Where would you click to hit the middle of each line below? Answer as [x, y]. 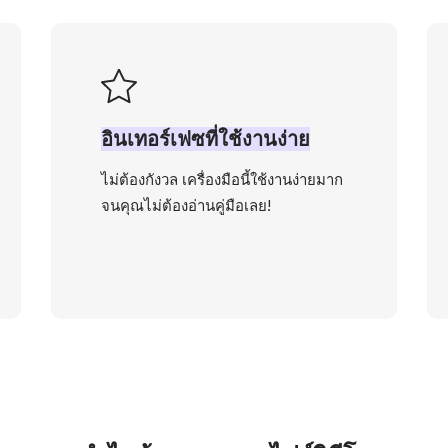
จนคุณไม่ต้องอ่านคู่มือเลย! [185, 205]
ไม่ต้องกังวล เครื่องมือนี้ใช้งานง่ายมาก [221, 179]
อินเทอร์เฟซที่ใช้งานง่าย [205, 139]
